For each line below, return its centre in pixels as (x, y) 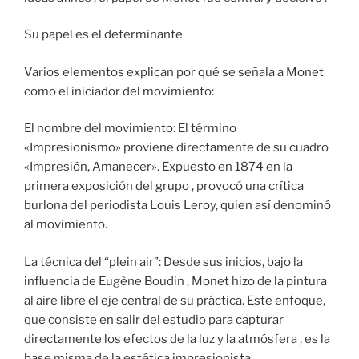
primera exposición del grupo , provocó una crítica (164, 186)
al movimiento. (66, 225)
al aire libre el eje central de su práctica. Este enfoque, (175, 300)
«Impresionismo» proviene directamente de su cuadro (176, 148)
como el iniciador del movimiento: (119, 91)
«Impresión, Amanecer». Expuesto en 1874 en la (158, 167)
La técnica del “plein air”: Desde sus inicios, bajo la (163, 262)
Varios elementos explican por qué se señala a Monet (174, 72)
